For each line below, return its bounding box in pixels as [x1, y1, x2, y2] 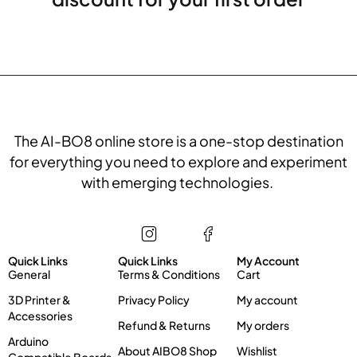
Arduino [8, 334, 49, 348]
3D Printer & [8, 292, 71, 307]
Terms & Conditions [117, 267, 220, 281]
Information [117, 242, 175, 255]
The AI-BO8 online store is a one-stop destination [14, 131, 343, 150]
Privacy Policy [117, 292, 190, 307]
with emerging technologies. [81, 173, 276, 191]
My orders [236, 318, 289, 332]
